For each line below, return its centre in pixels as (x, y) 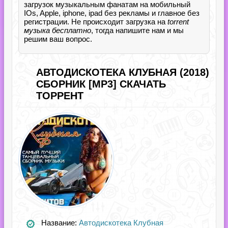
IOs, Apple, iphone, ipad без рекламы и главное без (112, 13)
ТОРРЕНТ (60, 96)
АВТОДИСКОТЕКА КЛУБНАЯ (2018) (123, 72)
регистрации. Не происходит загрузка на (96, 22)
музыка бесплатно (58, 30)
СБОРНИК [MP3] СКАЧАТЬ (101, 84)
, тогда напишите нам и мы (137, 30)
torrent (178, 22)
